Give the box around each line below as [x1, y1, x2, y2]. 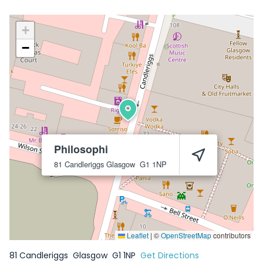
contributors [211, 230, 251, 240]
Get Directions [140, 249, 199, 261]
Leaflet [125, 230, 149, 240]
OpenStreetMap [161, 230, 211, 240]
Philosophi [54, 141, 108, 157]
